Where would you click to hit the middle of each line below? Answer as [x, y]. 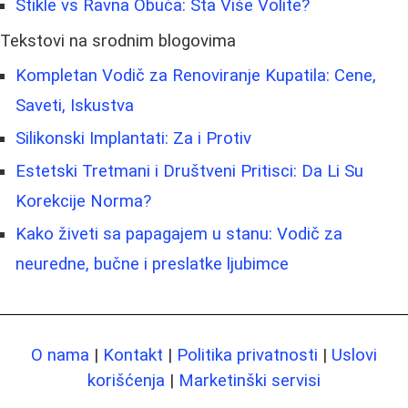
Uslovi [354, 355]
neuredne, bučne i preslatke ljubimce [152, 264]
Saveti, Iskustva [75, 105]
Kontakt [133, 355]
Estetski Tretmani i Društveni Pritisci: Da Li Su [189, 171]
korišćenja [126, 380]
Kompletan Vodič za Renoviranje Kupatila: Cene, [196, 75]
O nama [60, 355]
